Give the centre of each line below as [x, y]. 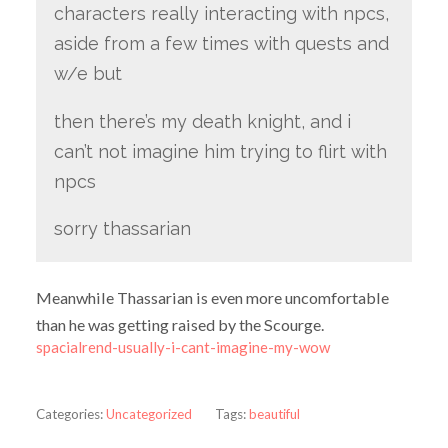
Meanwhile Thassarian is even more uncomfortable [212, 298]
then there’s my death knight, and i [202, 121]
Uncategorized [148, 413]
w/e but [87, 73]
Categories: [69, 413]
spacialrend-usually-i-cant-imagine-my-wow [182, 347]
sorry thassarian [122, 229]
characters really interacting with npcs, [221, 13]
